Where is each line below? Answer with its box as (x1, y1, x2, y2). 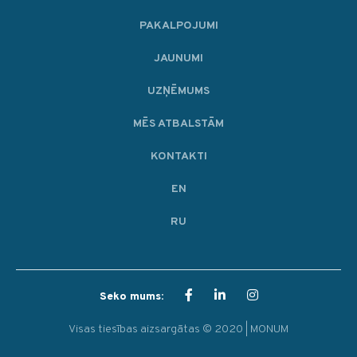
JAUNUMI (154, 52, 203, 66)
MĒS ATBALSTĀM (133, 117, 224, 131)
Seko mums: (99, 290, 163, 304)
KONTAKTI (150, 150, 207, 164)
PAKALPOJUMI (139, 19, 218, 33)
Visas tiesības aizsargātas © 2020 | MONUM (69, 323, 288, 337)
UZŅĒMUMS (147, 84, 210, 99)
